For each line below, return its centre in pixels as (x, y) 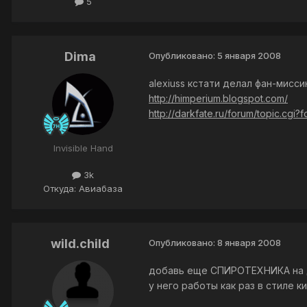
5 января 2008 (249, 56)
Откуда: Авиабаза (83, 188)
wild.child (80, 243)
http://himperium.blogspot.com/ (218, 99)
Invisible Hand (83, 148)
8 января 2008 (249, 242)
